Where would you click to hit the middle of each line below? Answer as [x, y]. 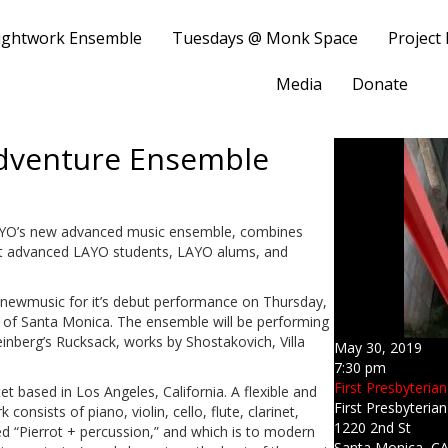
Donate [380, 84]
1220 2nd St [372, 427]
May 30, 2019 [378, 347]
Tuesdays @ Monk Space [265, 38]
